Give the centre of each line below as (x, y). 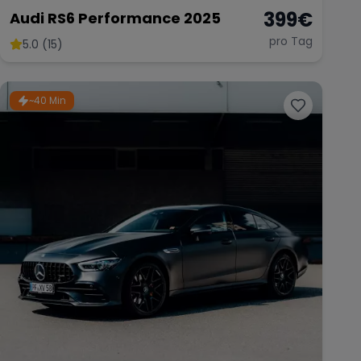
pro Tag (291, 41)
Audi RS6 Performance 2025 (115, 18)
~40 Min (48, 100)
